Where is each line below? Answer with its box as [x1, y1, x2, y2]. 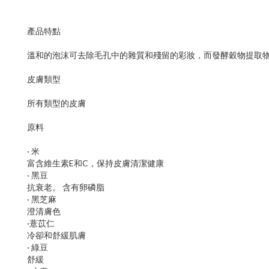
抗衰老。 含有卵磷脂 [27, 182, 104, 192]
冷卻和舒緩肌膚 [27, 230, 86, 240]
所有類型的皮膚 [27, 98, 86, 108]
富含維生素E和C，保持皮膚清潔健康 [27, 158, 164, 168]
